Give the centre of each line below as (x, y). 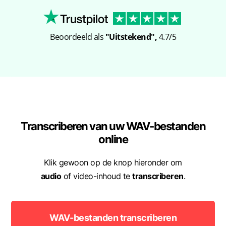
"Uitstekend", (131, 37)
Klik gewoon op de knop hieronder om (113, 163)
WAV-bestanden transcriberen (113, 217)
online (113, 139)
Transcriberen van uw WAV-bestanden (113, 126)
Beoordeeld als (78, 37)
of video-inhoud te (97, 176)
